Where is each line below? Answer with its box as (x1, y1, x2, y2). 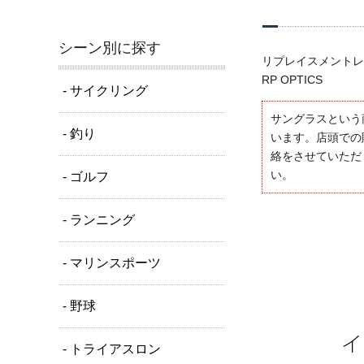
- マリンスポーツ (63, 256, 161, 270)
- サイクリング (63, 84, 148, 97)
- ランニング (63, 213, 135, 227)
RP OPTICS (262, 73, 323, 86)
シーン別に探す (58, 40, 161, 56)
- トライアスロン (63, 342, 161, 356)
